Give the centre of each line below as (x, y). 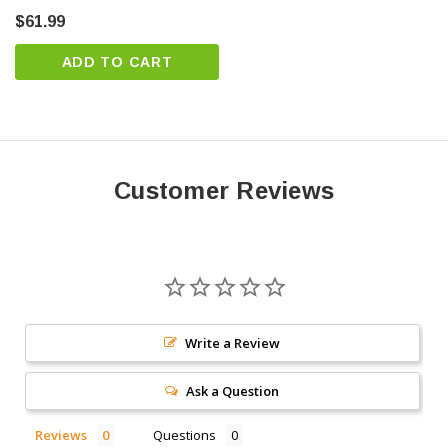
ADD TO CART (117, 62)
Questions (184, 435)
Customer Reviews (224, 191)
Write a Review (233, 343)
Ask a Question (233, 391)
